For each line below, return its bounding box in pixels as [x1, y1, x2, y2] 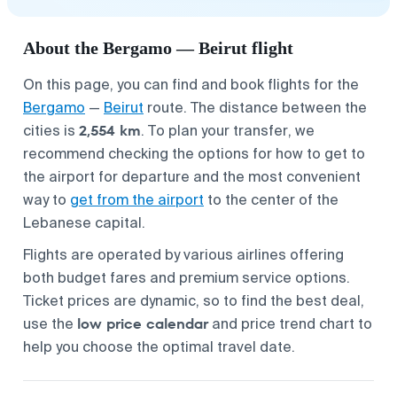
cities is [23, 121, 79, 140]
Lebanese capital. [23, 213, 145, 232]
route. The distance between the [144, 97, 367, 117]
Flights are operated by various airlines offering [23, 245, 344, 264]
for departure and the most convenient [95, 167, 361, 186]
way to [23, 190, 70, 209]
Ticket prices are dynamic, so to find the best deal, [23, 291, 364, 310]
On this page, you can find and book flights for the [23, 74, 359, 94]
